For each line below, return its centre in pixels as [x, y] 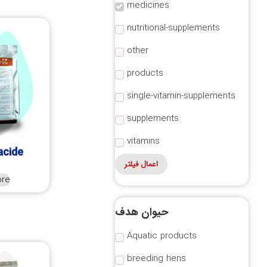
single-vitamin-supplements [181, 96]
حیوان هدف [141, 212]
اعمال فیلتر [141, 164]
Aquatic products [162, 236]
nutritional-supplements [173, 28]
